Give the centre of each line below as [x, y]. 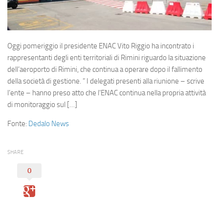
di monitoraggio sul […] [42, 105]
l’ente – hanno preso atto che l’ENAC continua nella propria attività [107, 93]
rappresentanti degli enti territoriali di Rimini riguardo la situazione [107, 58]
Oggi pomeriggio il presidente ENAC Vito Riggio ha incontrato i [101, 46]
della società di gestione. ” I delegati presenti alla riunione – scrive [106, 81]
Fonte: [18, 124]
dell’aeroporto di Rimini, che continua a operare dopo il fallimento [105, 70]
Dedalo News [49, 124]
